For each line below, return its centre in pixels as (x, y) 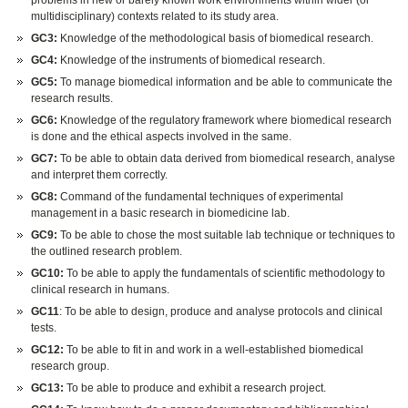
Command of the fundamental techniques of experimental (201, 197)
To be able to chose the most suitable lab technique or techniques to (227, 235)
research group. (71, 367)
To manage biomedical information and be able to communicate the (225, 82)
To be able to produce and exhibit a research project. (195, 388)
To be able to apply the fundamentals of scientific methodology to (225, 274)
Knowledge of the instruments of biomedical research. (192, 61)
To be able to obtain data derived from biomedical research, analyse (227, 159)
